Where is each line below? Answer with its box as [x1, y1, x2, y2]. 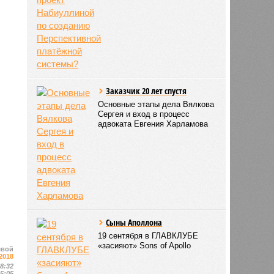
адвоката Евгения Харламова [98, 119, 209, 128]
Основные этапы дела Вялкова [98, 99, 215, 109]
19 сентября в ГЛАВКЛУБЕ [98, 231, 199, 240]
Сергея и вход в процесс [98, 109, 190, 119]
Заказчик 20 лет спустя [106, 84, 187, 97]
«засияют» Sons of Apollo [98, 240, 191, 250]
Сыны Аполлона [106, 216, 163, 228]
